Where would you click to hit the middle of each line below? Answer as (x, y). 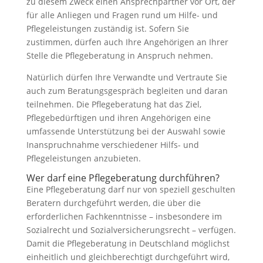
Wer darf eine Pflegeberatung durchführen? (123, 178)
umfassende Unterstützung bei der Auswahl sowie (126, 131)
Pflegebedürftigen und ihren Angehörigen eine (118, 118)
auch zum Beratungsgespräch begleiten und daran (127, 91)
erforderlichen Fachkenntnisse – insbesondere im (124, 216)
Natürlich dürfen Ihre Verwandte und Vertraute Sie (127, 77)
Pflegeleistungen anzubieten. (83, 158)
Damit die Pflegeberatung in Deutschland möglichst (128, 243)
